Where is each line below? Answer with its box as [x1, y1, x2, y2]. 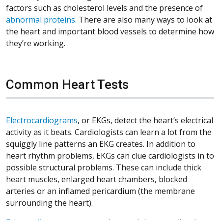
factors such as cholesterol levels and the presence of [6, 2, 203, 14]
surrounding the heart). [6, 197, 93, 209]
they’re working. [6, 38, 65, 49]
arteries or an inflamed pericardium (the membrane [6, 186, 195, 197]
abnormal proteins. [6, 14, 77, 26]
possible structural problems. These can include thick [6, 162, 201, 173]
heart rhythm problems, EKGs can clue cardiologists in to [6, 150, 214, 162]
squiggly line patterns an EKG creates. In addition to [6, 138, 195, 150]
